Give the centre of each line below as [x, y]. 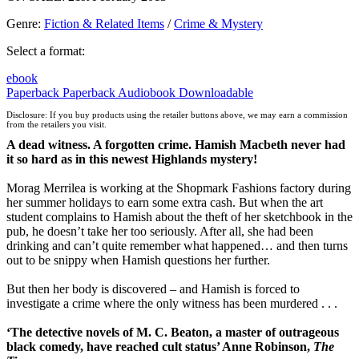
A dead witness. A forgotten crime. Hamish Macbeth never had [176, 144]
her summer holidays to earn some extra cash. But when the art [165, 202]
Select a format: [46, 51]
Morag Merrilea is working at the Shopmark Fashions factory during [179, 188]
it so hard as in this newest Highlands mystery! [132, 159]
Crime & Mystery [218, 24]
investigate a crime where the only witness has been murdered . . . [172, 303]
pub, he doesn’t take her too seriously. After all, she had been [160, 231]
